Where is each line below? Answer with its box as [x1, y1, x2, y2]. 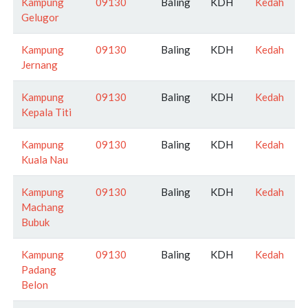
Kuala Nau [21, 153, 68, 166]
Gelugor [21, 10, 59, 23]
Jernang [21, 58, 58, 71]
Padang [21, 263, 56, 276]
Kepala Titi [21, 105, 71, 118]
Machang [21, 200, 64, 213]
